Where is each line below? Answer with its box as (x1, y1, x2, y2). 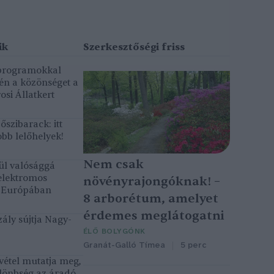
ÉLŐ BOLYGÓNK (83, 228, 146, 236)
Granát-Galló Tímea (83, 241, 165, 251)
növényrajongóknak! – (83, 174, 220, 190)
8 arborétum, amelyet (83, 191, 218, 207)
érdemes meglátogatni (83, 208, 224, 224)
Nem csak (83, 157, 144, 172)
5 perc (180, 241, 206, 251)
